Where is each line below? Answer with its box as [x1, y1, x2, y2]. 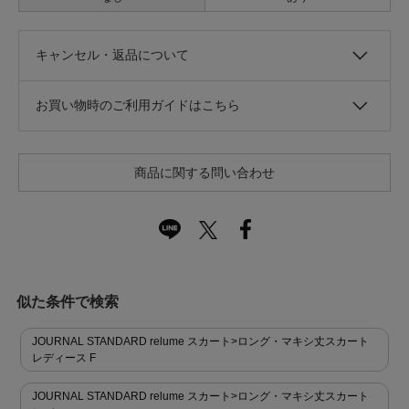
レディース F [31, 351, 96, 364]
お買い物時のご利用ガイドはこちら [36, 97, 240, 112]
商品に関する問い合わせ [134, 164, 275, 180]
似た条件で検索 [16, 293, 119, 309]
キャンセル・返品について [36, 47, 189, 62]
